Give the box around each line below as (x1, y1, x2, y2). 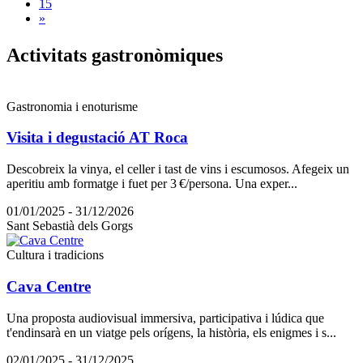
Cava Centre (6, 277, 91, 295)
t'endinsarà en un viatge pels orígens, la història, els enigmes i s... (6, 325, 336, 340)
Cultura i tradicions (6, 248, 104, 263)
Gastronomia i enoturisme (6, 99, 138, 113)
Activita (6, 44, 73, 66)
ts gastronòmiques (73, 44, 223, 66)
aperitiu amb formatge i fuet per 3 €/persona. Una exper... (6, 177, 297, 191)
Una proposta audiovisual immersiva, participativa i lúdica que (6, 310, 324, 325)
